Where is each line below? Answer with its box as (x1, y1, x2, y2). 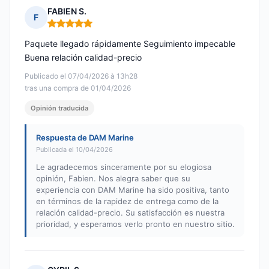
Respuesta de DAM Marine (36, 133, 134, 143)
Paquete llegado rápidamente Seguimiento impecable (25, 38, 235, 49)
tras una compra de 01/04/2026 (25, 83, 131, 93)
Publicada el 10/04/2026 (36, 145, 113, 154)
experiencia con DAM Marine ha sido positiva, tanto (36, 185, 229, 195)
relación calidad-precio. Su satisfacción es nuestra (36, 208, 225, 218)
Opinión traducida (31, 104, 88, 113)
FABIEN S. (47, 6, 86, 17)
